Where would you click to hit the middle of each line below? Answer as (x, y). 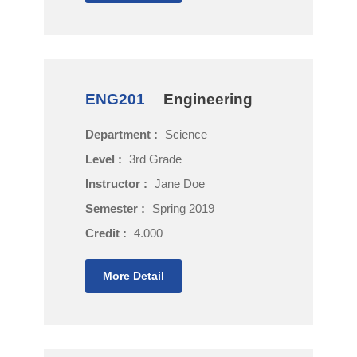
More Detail (133, 276)
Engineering (208, 99)
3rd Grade (155, 159)
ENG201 (115, 99)
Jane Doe (180, 184)
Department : (123, 134)
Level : (105, 159)
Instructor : (118, 184)
